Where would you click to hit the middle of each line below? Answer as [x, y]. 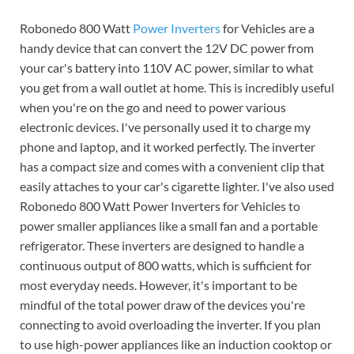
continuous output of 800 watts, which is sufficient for [166, 265]
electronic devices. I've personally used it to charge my [165, 126]
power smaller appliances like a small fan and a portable [169, 225]
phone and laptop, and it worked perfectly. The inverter [168, 146]
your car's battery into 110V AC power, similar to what [167, 67]
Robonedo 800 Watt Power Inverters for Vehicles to [160, 205]
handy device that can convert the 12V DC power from [167, 47]
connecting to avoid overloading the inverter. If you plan [170, 324]
